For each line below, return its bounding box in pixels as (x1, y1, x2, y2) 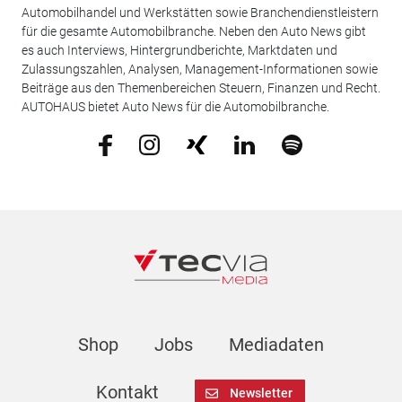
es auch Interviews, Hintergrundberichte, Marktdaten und (21, 43, 337, 58)
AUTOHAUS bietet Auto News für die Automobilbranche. (21, 100, 329, 115)
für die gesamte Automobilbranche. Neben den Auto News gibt (21, 24, 366, 39)
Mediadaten (228, 334, 324, 356)
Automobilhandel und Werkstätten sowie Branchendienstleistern (21, 5, 379, 21)
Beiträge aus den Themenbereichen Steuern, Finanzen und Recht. (21, 81, 380, 96)
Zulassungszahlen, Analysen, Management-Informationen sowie (21, 62, 378, 77)
